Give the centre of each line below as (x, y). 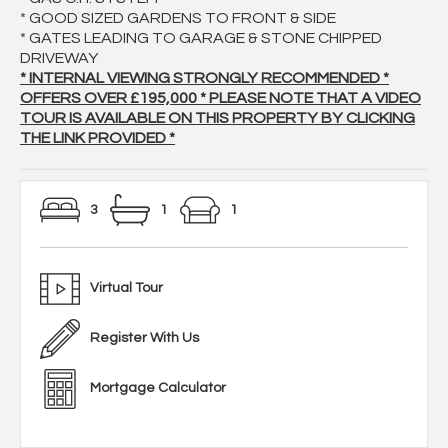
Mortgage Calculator (158, 388)
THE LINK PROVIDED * (97, 138)
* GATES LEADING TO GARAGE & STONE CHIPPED (201, 38)
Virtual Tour (126, 288)
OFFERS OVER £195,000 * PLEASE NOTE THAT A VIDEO (220, 98)
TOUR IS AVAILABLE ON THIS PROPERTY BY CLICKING (217, 118)
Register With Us (144, 338)
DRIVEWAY (59, 58)
